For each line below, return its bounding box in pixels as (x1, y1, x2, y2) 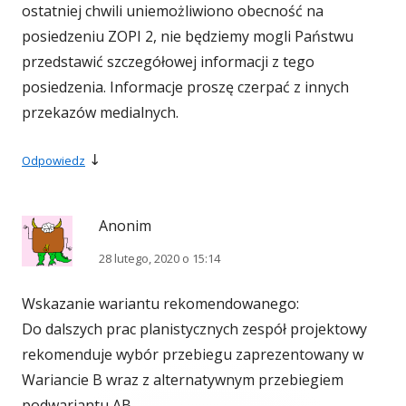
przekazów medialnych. (22, 102, 179, 123)
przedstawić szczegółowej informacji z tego (22, 52, 314, 72)
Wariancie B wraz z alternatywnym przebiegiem (22, 370, 343, 391)
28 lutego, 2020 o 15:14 (99, 250, 220, 267)
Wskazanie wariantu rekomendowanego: (22, 294, 299, 314)
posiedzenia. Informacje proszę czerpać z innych (22, 77, 349, 98)
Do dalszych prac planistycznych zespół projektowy (22, 319, 367, 340)
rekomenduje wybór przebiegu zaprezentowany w (22, 344, 363, 365)
